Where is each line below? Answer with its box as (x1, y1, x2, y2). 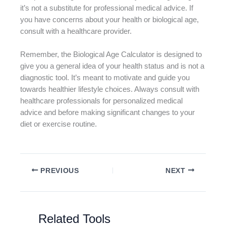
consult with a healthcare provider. (20, 27, 132, 35)
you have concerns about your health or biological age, (20, 15, 199, 24)
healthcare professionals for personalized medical (20, 97, 183, 105)
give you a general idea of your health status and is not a (20, 62, 204, 71)
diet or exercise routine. (20, 120, 97, 129)
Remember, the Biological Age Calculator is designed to (20, 50, 202, 59)
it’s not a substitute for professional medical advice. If (20, 4, 193, 12)
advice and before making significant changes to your (20, 108, 195, 117)
